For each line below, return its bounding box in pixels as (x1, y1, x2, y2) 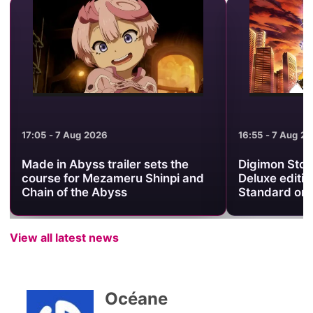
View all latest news (9, 230, 119, 245)
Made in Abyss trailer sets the (21, 156, 189, 171)
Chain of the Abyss (21, 184, 127, 199)
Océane (104, 288, 168, 309)
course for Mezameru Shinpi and (21, 170, 204, 185)
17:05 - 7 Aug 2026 (21, 129, 108, 141)
